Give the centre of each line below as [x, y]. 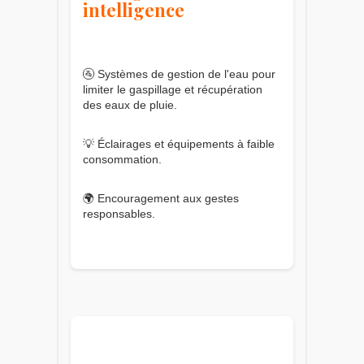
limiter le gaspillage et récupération [173, 89]
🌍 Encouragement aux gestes [161, 198]
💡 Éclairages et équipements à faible [179, 143]
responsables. [119, 213]
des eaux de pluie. [130, 104]
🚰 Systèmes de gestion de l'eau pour [179, 74]
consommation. [122, 159]
